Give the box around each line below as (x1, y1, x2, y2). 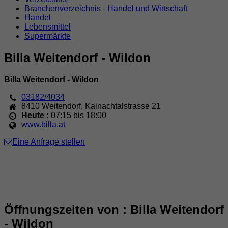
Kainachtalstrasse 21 (85, 101, 161, 110)
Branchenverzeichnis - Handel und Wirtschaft (24, 4, 187, 13)
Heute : (21, 110, 51, 120)
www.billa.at (21, 120, 66, 129)
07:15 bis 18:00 (51, 110, 107, 120)
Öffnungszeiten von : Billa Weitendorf (4, 202, 224, 216)
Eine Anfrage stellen (12, 137, 85, 146)
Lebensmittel (24, 22, 71, 31)
